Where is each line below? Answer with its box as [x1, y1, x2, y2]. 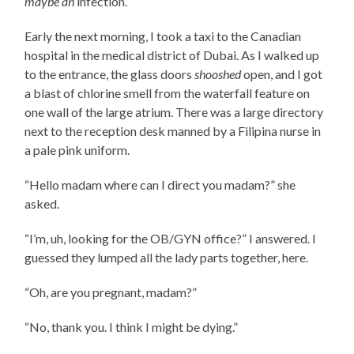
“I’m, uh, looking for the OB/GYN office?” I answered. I [24, 230, 317, 246]
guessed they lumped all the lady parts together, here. [24, 249, 309, 265]
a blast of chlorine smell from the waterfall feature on [24, 85, 311, 100]
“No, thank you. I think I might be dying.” [24, 318, 241, 334]
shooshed [194, 66, 242, 81]
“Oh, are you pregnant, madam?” [24, 284, 198, 299]
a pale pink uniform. [24, 141, 130, 157]
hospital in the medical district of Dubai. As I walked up [24, 47, 320, 62]
